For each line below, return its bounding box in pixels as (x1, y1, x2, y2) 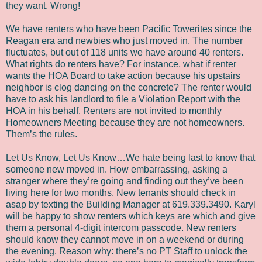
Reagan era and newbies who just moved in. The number (6, 35, 243, 46)
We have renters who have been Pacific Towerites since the (6, 23, 252, 34)
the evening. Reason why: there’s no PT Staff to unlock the (6, 246, 247, 256)
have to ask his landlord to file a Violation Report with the (6, 94, 240, 104)
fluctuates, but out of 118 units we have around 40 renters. (6, 47, 243, 57)
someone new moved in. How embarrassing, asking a (6, 164, 227, 174)
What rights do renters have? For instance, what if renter (6, 58, 236, 69)
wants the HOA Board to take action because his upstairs (6, 70, 240, 81)
